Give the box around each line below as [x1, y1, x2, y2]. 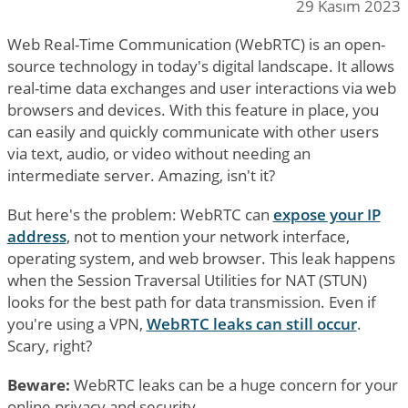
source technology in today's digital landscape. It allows [6, 55, 394, 76]
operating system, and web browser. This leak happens [6, 247, 395, 269]
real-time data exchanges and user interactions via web [6, 76, 396, 98]
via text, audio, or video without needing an [6, 142, 311, 164]
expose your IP [272, 203, 381, 225]
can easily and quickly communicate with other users [6, 120, 379, 142]
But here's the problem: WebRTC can [6, 203, 273, 225]
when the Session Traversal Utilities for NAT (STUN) [6, 269, 367, 291]
